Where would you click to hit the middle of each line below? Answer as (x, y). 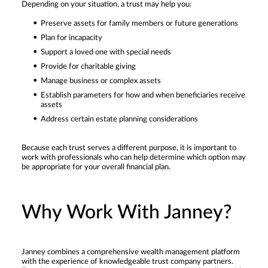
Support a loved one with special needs (106, 52)
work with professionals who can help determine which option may (134, 157)
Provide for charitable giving (88, 66)
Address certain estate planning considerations (119, 119)
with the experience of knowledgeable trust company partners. (127, 261)
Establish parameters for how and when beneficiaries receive (143, 95)
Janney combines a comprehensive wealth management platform (131, 252)
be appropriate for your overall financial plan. (96, 167)
